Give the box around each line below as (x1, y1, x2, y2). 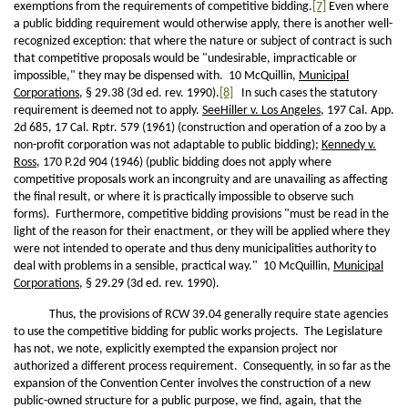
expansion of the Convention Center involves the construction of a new (14, 377, 371, 391)
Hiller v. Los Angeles (220, 104, 321, 117)
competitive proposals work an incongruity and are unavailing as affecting (14, 173, 388, 187)
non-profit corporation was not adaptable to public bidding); (14, 138, 321, 152)
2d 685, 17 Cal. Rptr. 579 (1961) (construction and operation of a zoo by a (14, 121, 386, 135)
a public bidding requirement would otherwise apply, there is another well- (14, 17, 393, 31)
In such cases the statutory (233, 87, 377, 100)
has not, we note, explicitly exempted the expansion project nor (14, 342, 338, 356)
